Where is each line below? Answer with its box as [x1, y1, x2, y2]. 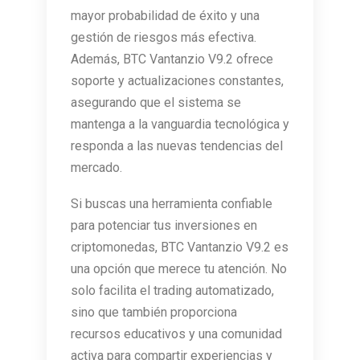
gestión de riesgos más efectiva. [71, 30, 256, 46]
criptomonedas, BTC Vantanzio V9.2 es [71, 239, 288, 256]
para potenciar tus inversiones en [71, 218, 257, 234]
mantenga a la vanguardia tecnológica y [71, 117, 289, 133]
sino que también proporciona [71, 305, 237, 321]
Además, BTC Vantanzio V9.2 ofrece [71, 51, 273, 67]
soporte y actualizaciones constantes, [71, 73, 284, 89]
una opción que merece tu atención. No [71, 261, 287, 277]
